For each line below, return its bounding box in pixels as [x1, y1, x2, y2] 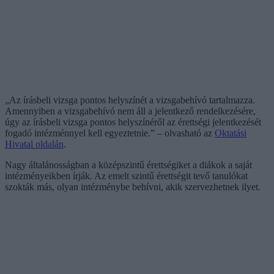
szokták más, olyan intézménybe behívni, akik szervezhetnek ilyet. [5, 181, 261, 192]
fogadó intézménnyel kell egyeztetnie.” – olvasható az [5, 127, 215, 138]
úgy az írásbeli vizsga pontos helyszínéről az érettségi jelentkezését [5, 116, 261, 127]
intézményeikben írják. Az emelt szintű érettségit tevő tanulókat [5, 170, 248, 181]
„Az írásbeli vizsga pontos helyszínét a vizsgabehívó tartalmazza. [5, 94, 255, 105]
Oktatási [215, 127, 246, 138]
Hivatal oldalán [5, 138, 64, 149]
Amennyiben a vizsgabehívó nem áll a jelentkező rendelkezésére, [5, 105, 256, 116]
